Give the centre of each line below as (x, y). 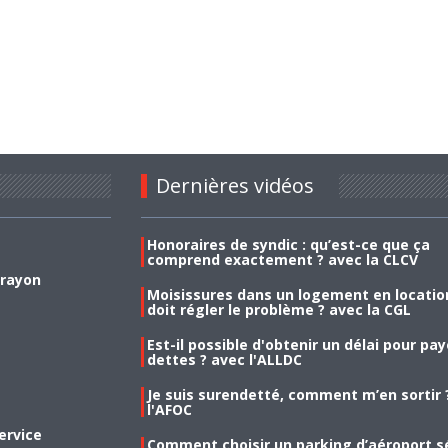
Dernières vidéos (234, 185)
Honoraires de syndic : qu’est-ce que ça (288, 244)
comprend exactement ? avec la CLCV (282, 259)
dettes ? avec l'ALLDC (224, 359)
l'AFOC (169, 409)
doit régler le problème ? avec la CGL (278, 309)
